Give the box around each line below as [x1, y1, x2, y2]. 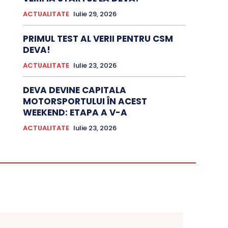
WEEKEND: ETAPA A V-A [22, 106, 127, 119]
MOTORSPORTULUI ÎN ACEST [22, 95, 147, 108]
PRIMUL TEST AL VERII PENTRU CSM [22, 33, 173, 45]
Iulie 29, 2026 [73, 9, 117, 19]
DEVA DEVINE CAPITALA [22, 84, 126, 97]
